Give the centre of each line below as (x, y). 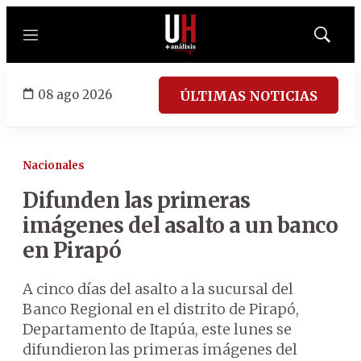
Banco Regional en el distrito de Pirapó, (161, 309)
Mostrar (339, 39)
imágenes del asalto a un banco (180, 225)
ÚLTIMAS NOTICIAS (249, 95)
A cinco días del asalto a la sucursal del (158, 289)
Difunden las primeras (137, 200)
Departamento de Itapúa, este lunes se (157, 329)
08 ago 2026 (75, 94)
